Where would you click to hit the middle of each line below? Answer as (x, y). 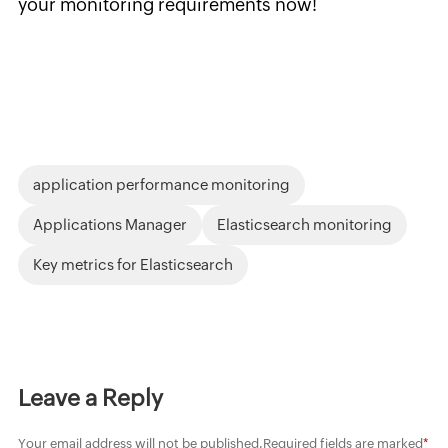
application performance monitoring (161, 184)
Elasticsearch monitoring (304, 224)
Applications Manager (109, 224)
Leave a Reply (90, 397)
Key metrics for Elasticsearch (132, 264)
